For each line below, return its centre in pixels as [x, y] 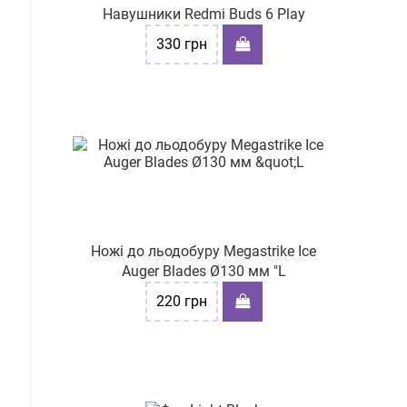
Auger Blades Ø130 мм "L [203, 271]
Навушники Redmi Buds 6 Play [203, 14]
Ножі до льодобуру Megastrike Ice [203, 251]
